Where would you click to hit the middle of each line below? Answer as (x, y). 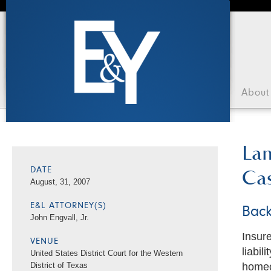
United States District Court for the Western (106, 253)
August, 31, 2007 (60, 182)
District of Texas (59, 265)
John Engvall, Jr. (60, 217)
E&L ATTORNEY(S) (68, 206)
